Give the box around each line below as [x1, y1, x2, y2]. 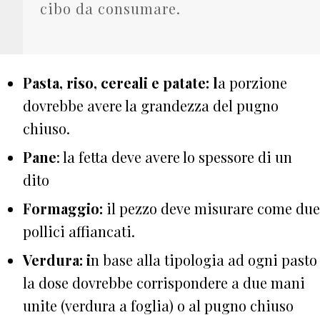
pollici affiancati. [23, 221, 135, 241]
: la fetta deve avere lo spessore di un [56, 146, 292, 166]
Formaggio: [23, 198, 106, 218]
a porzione [218, 72, 287, 92]
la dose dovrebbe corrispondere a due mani [23, 272, 305, 292]
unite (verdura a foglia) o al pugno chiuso [23, 295, 294, 315]
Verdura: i [23, 249, 91, 269]
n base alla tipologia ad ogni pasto [91, 249, 317, 269]
